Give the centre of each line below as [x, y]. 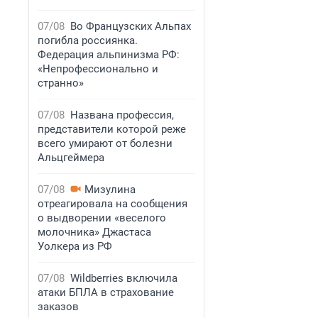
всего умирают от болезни [105, 143]
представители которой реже [112, 129]
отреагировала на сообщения [113, 204]
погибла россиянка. [88, 40]
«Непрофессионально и [98, 69]
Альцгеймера [71, 158]
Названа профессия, [122, 115]
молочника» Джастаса [94, 232]
